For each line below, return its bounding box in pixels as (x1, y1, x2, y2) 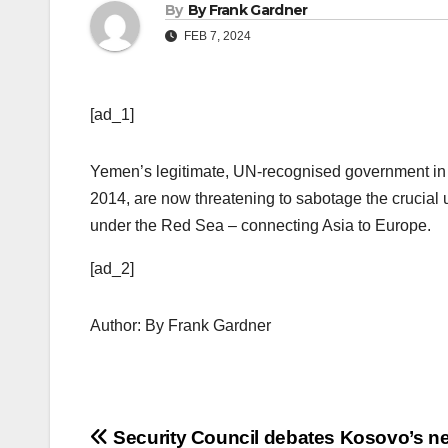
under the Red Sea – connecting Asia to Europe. (90, 217, 431, 235)
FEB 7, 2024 (181, 29, 251, 44)
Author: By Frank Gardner (90, 317, 271, 335)
